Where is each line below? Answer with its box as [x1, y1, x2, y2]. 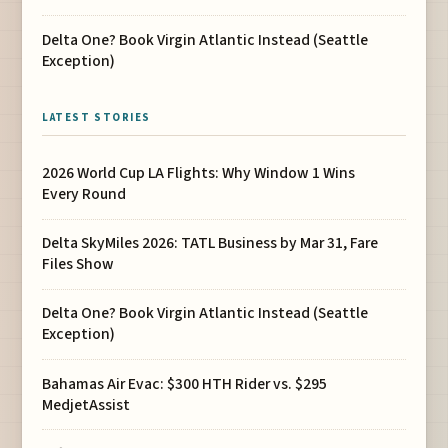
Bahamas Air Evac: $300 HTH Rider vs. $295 [42, 372, 328, 395]
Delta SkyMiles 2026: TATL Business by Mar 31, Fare [42, 232, 379, 255]
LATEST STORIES [42, 110, 151, 126]
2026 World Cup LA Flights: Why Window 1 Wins [42, 162, 356, 185]
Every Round [42, 183, 127, 206]
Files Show [42, 253, 115, 276]
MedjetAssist [42, 393, 131, 416]
